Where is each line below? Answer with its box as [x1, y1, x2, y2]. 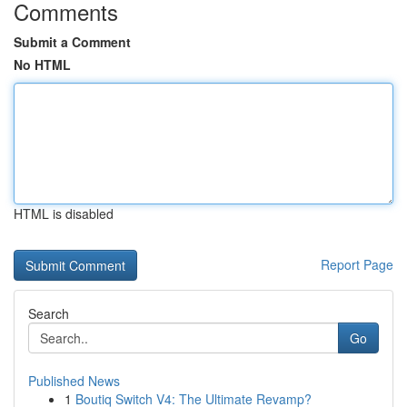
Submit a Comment [14, 33, 131, 51]
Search [28, 304, 69, 323]
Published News [28, 372, 120, 390]
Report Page [321, 255, 393, 273]
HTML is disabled [14, 204, 114, 223]
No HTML [14, 55, 71, 74]
